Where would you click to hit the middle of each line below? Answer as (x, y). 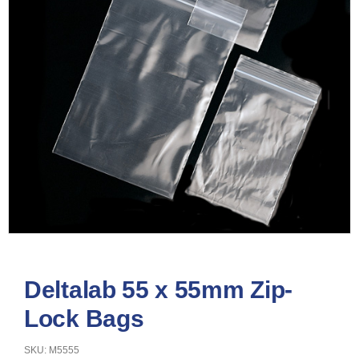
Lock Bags (84, 319)
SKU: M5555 (52, 350)
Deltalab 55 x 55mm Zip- (159, 290)
